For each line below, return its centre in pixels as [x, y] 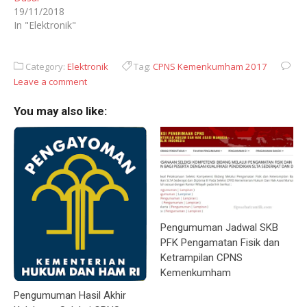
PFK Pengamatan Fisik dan [220, 243]
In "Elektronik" [45, 25]
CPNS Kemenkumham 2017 [210, 66]
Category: [45, 66]
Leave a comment [50, 81]
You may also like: [60, 111]
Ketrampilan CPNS [201, 258]
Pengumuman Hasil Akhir [70, 296]
